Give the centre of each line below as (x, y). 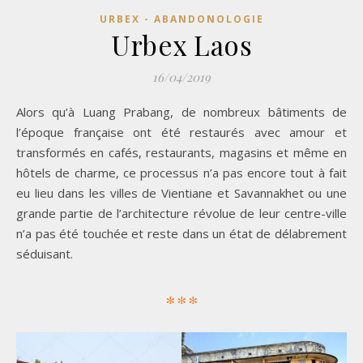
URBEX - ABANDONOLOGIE (181, 19)
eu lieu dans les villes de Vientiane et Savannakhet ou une (181, 192)
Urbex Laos (181, 44)
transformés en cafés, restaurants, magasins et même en (181, 152)
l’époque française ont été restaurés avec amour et (181, 132)
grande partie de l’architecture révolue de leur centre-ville (181, 213)
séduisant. (45, 253)
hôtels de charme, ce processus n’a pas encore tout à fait (181, 172)
